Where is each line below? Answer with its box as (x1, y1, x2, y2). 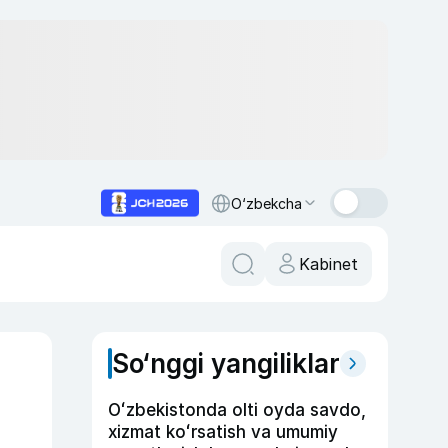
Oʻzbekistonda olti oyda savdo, (108, 400, 366, 420)
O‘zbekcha (231, 194, 302, 212)
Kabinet (299, 254, 358, 274)
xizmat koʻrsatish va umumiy (108, 422, 338, 442)
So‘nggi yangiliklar (112, 348, 340, 379)
